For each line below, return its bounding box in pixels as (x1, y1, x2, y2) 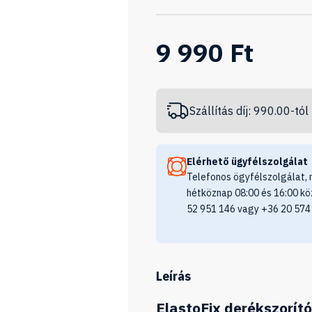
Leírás (156, 268, 191, 284)
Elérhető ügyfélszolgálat (187, 155, 308, 168)
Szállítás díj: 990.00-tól (189, 104, 309, 118)
